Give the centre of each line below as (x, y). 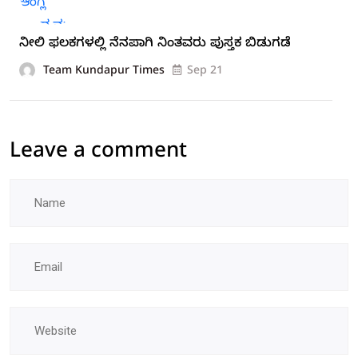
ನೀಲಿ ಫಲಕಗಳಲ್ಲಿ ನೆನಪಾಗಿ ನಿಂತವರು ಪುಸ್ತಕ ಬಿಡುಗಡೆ (155, 44)
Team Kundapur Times (104, 72)
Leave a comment (98, 153)
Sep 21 (205, 72)
